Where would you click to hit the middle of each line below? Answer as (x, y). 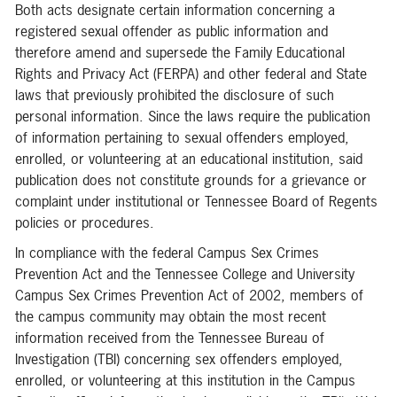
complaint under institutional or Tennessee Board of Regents (196, 201)
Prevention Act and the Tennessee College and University (185, 274)
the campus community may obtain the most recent (171, 316)
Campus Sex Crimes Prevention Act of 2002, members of (189, 295)
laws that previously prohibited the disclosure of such (175, 95)
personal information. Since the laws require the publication (193, 116)
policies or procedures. (85, 222)
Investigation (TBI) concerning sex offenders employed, (179, 359)
